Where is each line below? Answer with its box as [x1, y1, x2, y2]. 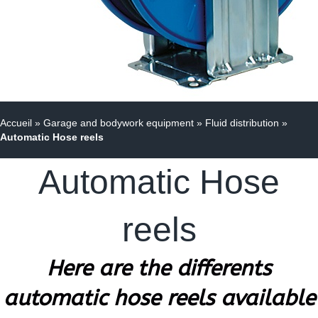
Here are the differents [47, 256, 271, 282]
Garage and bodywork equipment [43, 117, 194, 129]
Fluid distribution [205, 117, 279, 129]
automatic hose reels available [3, 285, 315, 312]
